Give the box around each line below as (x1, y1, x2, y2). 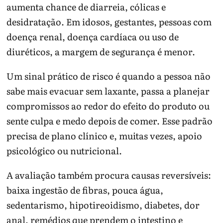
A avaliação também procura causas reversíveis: (6, 168, 212, 182)
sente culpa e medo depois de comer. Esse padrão (6, 113, 213, 127)
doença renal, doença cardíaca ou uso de (6, 29, 179, 43)
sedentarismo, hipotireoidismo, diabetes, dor (6, 198, 200, 212)
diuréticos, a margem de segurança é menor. (6, 44, 196, 58)
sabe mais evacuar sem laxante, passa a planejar (6, 84, 210, 98)
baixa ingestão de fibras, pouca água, (6, 183, 164, 197)
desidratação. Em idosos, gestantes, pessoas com (6, 14, 212, 28)
